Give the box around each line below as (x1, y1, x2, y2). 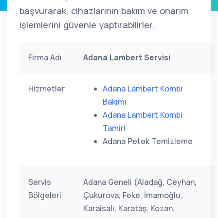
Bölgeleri (28, 190, 61, 200)
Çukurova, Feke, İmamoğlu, (83, 190, 182, 200)
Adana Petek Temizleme (103, 136, 193, 146)
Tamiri (103, 123, 126, 133)
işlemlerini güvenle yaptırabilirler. (19, 19, 155, 31)
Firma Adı (28, 52, 62, 63)
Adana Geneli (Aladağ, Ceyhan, (83, 177, 197, 187)
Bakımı (103, 96, 127, 107)
